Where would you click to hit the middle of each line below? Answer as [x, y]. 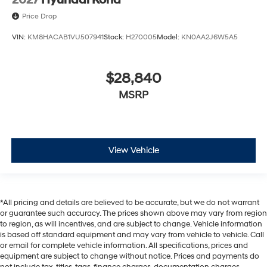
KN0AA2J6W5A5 [209, 37]
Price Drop [39, 16]
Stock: [115, 37]
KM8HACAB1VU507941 [66, 37]
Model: [169, 37]
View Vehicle [133, 150]
